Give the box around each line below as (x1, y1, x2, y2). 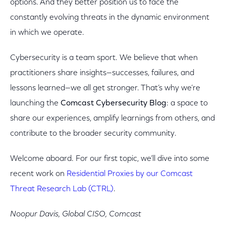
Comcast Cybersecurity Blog (61, 99, 166, 107)
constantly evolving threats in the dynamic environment (10, 14, 209, 22)
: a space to (166, 99, 208, 107)
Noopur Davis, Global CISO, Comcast (10, 210, 141, 218)
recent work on (10, 170, 67, 178)
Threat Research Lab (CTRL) (10, 185, 114, 193)
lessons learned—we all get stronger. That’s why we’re (10, 84, 200, 92)
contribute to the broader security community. (10, 130, 177, 138)
